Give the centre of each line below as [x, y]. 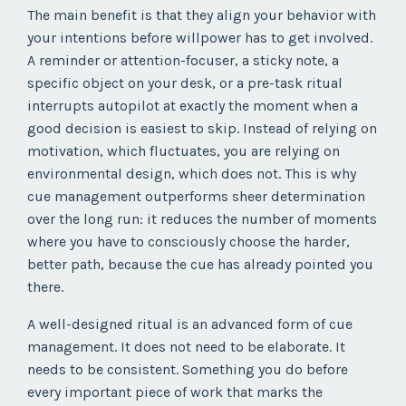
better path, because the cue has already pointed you [200, 265]
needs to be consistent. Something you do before [188, 370]
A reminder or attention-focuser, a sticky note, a [183, 61]
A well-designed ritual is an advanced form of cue [190, 324]
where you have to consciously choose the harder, [188, 242]
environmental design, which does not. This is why [192, 174]
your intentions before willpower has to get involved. [200, 38]
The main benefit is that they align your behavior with [202, 15]
